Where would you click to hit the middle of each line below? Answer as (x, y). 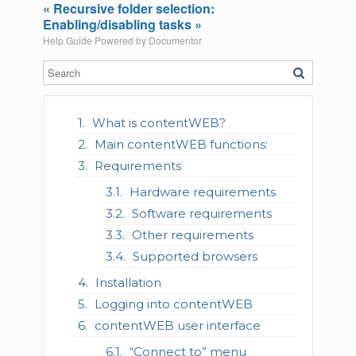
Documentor (175, 40)
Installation (129, 282)
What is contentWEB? (159, 122)
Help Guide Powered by (95, 40)
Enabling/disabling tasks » (122, 24)
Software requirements (201, 213)
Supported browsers (195, 256)
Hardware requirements (202, 192)
